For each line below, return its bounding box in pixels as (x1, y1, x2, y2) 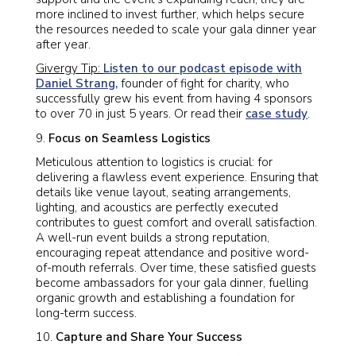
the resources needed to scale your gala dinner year (36, 21, 316, 37)
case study (246, 106, 308, 122)
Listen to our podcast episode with (103, 60, 302, 77)
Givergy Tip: (36, 60, 103, 77)
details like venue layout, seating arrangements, (36, 184, 291, 200)
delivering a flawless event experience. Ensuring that (36, 168, 319, 185)
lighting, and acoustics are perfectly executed (36, 199, 278, 215)
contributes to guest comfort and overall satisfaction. (36, 214, 317, 230)
